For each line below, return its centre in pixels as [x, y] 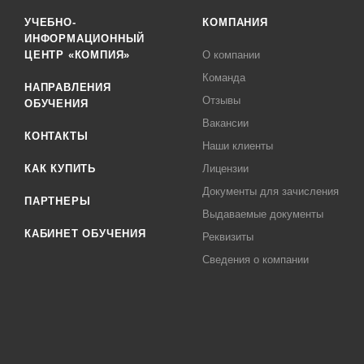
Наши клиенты [238, 146]
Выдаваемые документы [263, 214]
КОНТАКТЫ [56, 136]
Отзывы [222, 100]
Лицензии [226, 169]
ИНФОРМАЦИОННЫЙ [85, 39]
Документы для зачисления [271, 191]
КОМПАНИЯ [235, 22]
